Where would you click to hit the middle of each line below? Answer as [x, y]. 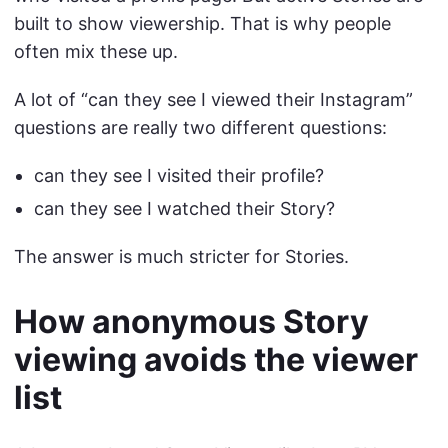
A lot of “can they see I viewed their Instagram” [213, 100]
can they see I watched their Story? [184, 208]
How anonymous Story [191, 321]
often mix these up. [96, 52]
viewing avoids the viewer [216, 359]
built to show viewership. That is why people [202, 24]
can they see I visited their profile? [179, 176]
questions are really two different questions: [200, 128]
